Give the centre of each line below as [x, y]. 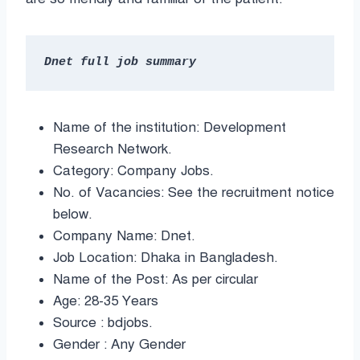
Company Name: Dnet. [124, 235]
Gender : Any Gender [119, 344]
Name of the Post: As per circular [155, 279]
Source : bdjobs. [103, 322]
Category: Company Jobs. [133, 170]
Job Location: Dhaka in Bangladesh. [166, 257]
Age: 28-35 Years [106, 301]
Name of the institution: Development [170, 127]
